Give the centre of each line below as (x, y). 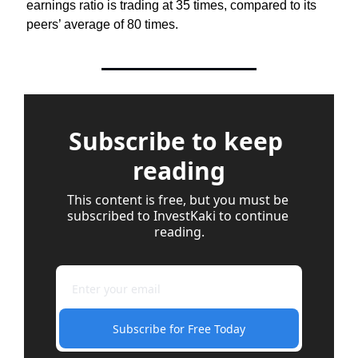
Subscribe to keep (176, 141)
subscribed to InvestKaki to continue (177, 216)
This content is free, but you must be (177, 200)
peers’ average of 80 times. (102, 25)
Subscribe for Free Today (179, 328)
